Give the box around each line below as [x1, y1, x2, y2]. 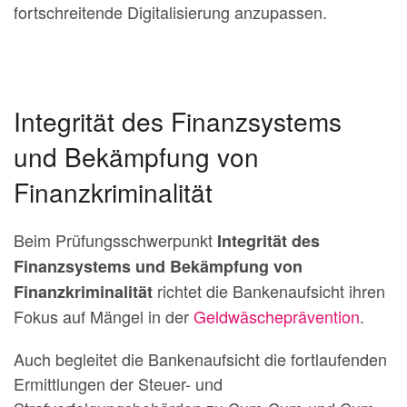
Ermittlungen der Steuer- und [14, 371, 223, 395]
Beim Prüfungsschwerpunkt [14, 227, 217, 252]
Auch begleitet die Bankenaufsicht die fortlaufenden [14, 346, 387, 371]
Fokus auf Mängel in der [14, 303, 194, 328]
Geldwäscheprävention [194, 303, 360, 328]
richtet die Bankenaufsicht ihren [157, 278, 385, 303]
